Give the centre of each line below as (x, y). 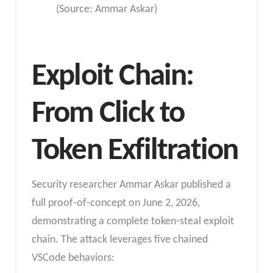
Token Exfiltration (135, 151)
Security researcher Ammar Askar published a (131, 185)
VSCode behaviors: (73, 258)
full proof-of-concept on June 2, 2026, (115, 203)
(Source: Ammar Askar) (106, 10)
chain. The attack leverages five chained (119, 239)
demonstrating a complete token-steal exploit (133, 221)
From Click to (108, 114)
